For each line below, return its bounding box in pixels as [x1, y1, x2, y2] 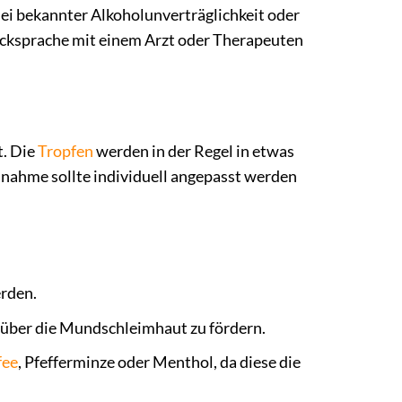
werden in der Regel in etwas [93, 142, 294, 162]
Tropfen [38, 142, 93, 162]
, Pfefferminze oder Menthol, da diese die [17, 353, 301, 372]
